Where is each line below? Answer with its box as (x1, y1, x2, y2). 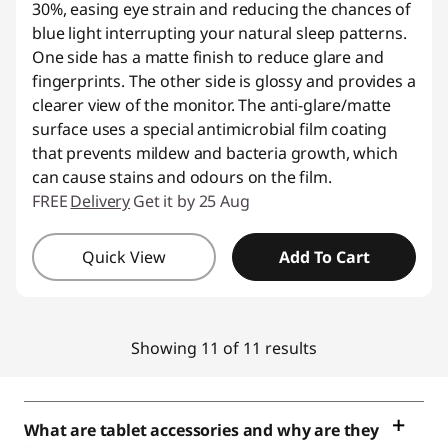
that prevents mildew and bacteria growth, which (32, 142, 398, 164)
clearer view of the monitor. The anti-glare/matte (32, 94, 392, 116)
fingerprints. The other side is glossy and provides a (32, 70, 416, 92)
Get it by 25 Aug (133, 190, 250, 212)
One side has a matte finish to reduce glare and (32, 46, 384, 68)
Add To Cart (278, 246, 370, 268)
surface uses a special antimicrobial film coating (32, 118, 388, 140)
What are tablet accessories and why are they (24, 419, 379, 441)
